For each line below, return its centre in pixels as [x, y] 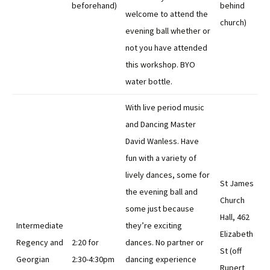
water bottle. [149, 81]
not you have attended [166, 48]
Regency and [40, 242]
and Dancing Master [161, 124]
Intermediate [40, 225]
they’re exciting [154, 225]
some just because [160, 209]
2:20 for [85, 242]
